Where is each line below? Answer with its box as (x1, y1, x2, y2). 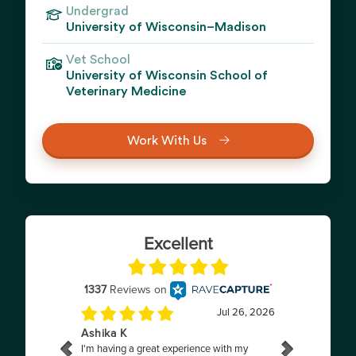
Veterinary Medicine (66, 85, 186, 98)
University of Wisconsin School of (66, 69, 268, 82)
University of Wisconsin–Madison (66, 21, 266, 33)
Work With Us (126, 133, 207, 147)
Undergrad (66, 5, 129, 17)
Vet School (66, 53, 130, 66)
